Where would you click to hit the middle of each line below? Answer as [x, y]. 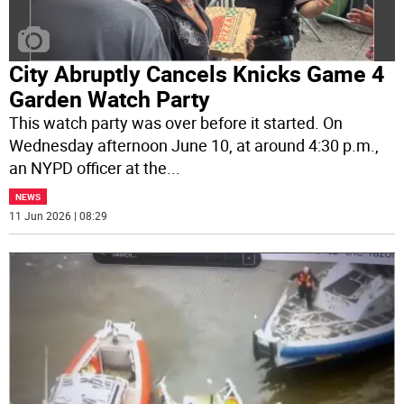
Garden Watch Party [110, 99]
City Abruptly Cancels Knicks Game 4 [197, 74]
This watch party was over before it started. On [176, 123]
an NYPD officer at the [88, 168]
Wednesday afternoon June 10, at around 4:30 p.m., [194, 146]
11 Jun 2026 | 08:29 [59, 216]
